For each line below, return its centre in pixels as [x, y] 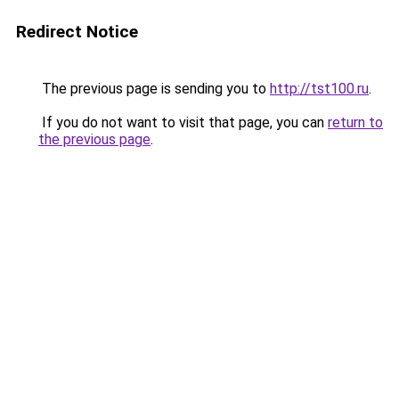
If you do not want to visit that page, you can [183, 122]
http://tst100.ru [319, 89]
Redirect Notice [77, 32]
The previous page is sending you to [154, 89]
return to [355, 122]
